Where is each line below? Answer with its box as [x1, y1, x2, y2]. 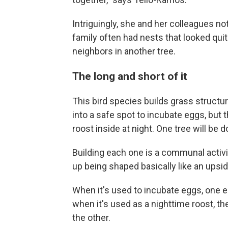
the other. [72, 212, 110, 223]
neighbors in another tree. [72, 45, 176, 56]
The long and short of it [72, 69, 187, 82]
